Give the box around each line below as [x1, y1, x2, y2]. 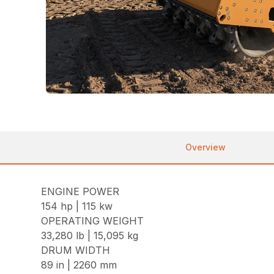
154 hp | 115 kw [41, 200, 113, 213]
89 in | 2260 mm [41, 259, 117, 272]
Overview [185, 142, 226, 153]
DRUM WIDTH [41, 244, 111, 257]
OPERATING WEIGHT [41, 215, 144, 228]
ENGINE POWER [41, 185, 120, 198]
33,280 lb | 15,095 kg [41, 229, 139, 242]
